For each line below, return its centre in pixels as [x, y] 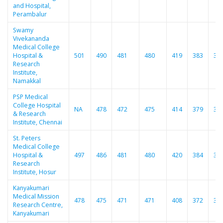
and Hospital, [32, 6]
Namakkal [27, 81]
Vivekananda [31, 39]
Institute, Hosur [34, 172]
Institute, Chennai [37, 122]
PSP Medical [30, 97]
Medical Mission [36, 197]
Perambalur [30, 14]
